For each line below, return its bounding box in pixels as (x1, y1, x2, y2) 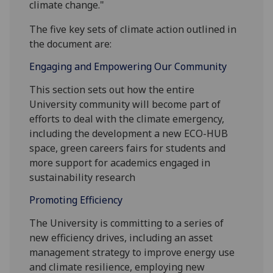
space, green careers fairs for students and (29, 141, 226, 155)
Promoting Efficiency (29, 193, 123, 207)
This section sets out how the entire (29, 82, 195, 96)
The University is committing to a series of (29, 216, 224, 230)
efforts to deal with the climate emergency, (29, 112, 225, 126)
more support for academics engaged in (29, 155, 211, 169)
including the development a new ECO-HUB (29, 126, 229, 140)
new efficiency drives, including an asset (29, 230, 213, 244)
